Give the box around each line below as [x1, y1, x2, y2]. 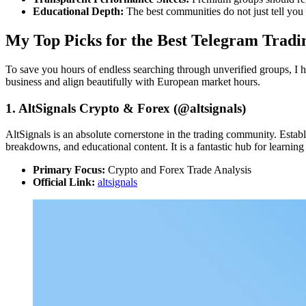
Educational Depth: [33, 5, 124, 18]
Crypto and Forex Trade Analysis [105, 164, 251, 176]
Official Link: [33, 176, 95, 189]
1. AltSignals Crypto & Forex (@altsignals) [5, 100, 246, 115]
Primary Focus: [33, 164, 105, 176]
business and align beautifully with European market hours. [5, 75, 260, 87]
